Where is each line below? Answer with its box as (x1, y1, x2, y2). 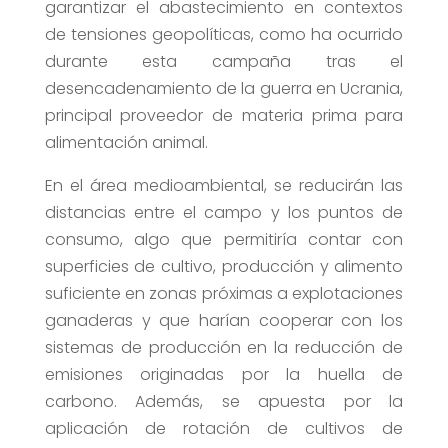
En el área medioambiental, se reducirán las (44, 174, 404, 198)
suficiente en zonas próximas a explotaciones (44, 282, 404, 306)
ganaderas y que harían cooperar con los (44, 309, 404, 333)
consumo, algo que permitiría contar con (44, 228, 404, 252)
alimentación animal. (44, 131, 208, 155)
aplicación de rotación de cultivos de (44, 417, 404, 441)
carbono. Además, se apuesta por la (44, 390, 404, 414)
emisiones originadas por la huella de (44, 363, 404, 387)
